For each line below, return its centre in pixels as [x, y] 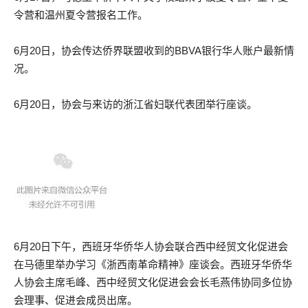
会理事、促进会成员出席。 [76, 300]
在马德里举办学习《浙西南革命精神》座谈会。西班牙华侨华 [153, 264]
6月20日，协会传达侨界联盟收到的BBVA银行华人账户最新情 [154, 51]
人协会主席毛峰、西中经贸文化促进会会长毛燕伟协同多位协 [153, 282]
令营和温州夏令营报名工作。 [81, 15]
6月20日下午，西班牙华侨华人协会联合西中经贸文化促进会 [151, 246]
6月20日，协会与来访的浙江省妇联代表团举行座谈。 [135, 104]
